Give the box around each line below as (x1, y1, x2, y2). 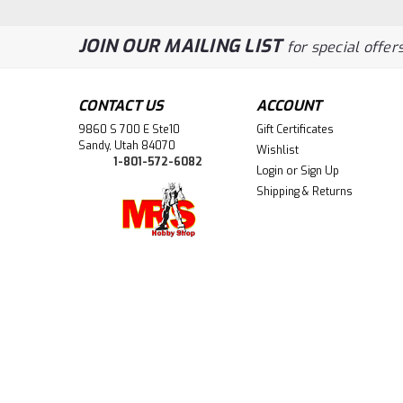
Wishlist (255, 143, 299, 158)
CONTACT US (78, 96, 164, 116)
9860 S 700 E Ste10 (78, 122, 180, 138)
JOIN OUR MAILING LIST (78, 34, 287, 59)
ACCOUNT (255, 96, 322, 116)
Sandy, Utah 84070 (78, 139, 175, 154)
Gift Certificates (255, 122, 334, 138)
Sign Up (300, 164, 339, 179)
